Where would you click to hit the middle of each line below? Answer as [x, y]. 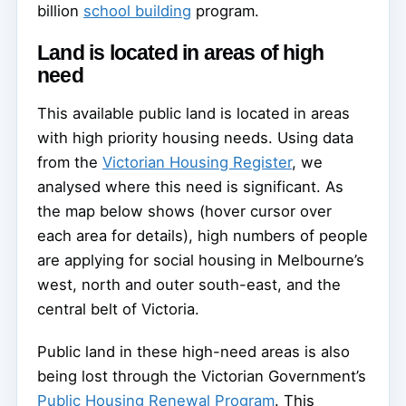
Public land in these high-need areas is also [193, 351]
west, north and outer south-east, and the [189, 284]
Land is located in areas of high [181, 52]
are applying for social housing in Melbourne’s [201, 260]
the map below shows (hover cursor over [184, 211]
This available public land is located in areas [193, 113]
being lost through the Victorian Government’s [202, 376]
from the [70, 162]
